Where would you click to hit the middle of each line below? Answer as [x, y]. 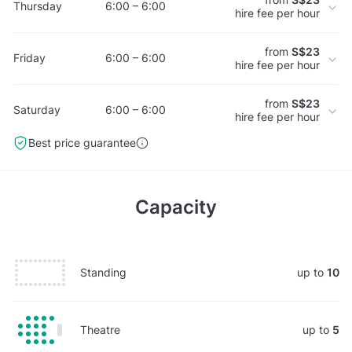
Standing [103, 272]
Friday [29, 58]
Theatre [100, 329]
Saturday [37, 110]
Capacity [176, 207]
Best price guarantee [82, 142]
